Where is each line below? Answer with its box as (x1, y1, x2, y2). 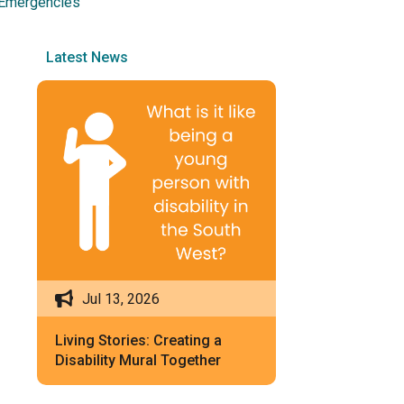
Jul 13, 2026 (82, 289, 160, 308)
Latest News (46, 49, 128, 66)
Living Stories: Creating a (55, 332, 222, 350)
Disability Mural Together (55, 352, 221, 370)
